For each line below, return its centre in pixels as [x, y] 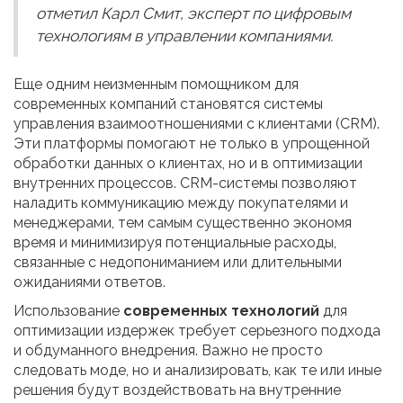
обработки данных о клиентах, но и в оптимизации [188, 164]
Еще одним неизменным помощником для [156, 85]
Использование [68, 311]
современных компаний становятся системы [168, 104]
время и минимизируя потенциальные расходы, [175, 243]
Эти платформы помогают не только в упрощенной [192, 144]
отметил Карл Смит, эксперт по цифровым [193, 14]
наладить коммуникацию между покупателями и [181, 203]
